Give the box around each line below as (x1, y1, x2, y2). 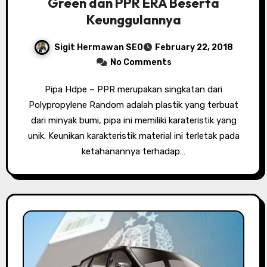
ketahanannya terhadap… (82, 146, 185, 157)
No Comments (110, 57, 172, 68)
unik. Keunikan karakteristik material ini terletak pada (27, 131, 240, 142)
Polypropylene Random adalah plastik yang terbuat (29, 100, 238, 111)
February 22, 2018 (155, 42, 233, 53)
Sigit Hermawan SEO (54, 42, 143, 52)
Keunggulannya (86, 11, 181, 29)
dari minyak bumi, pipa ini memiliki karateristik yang (30, 115, 237, 126)
